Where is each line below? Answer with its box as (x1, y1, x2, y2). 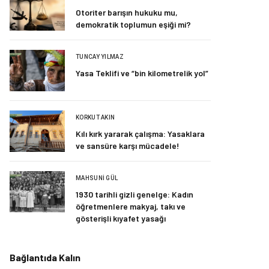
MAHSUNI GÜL (76, 174, 118, 181)
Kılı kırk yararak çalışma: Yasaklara (76, 128, 205, 139)
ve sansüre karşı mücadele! (76, 140, 180, 151)
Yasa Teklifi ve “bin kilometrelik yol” (76, 67, 208, 78)
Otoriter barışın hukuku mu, (76, 7, 178, 17)
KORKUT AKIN (76, 113, 115, 121)
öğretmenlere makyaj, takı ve (76, 201, 186, 211)
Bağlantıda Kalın (10, 251, 80, 263)
